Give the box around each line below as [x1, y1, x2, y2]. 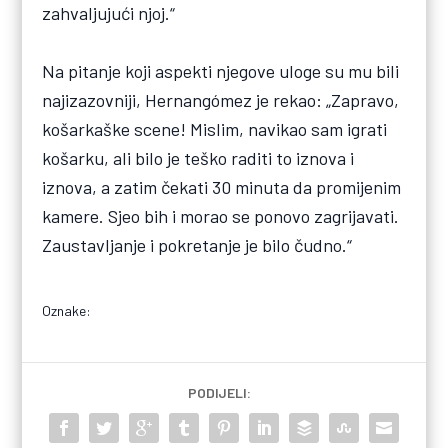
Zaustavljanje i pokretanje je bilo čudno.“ [42, 233, 353, 256]
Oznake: [42, 301, 92, 319]
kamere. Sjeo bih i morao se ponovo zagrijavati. [42, 204, 400, 227]
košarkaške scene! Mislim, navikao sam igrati [42, 117, 388, 140]
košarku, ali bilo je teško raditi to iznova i [42, 146, 355, 169]
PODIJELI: [187, 383, 251, 401]
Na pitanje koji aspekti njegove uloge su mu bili [42, 59, 400, 82]
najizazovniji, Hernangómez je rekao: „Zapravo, [42, 88, 400, 111]
